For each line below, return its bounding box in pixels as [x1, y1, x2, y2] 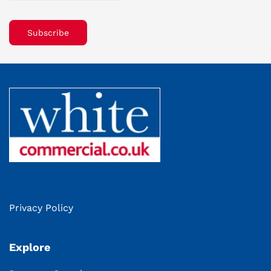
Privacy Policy [9, 201, 73, 214]
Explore [9, 240, 50, 253]
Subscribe [27, 27, 69, 38]
